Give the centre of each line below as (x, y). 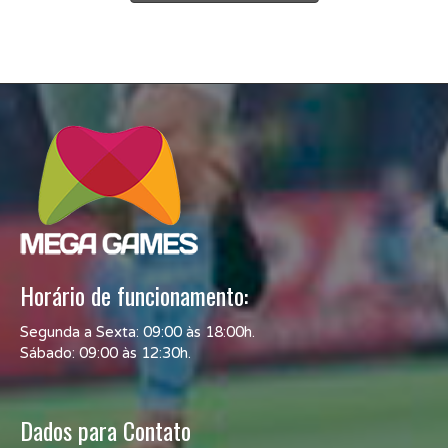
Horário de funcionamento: (134, 294)
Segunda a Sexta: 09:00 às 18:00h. (137, 331)
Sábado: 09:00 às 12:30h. (105, 352)
